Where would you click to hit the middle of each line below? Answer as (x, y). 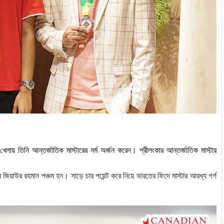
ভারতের (146, 176)
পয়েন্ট (102, 176)
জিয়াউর (13, 176)
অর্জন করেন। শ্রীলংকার (132, 150)
